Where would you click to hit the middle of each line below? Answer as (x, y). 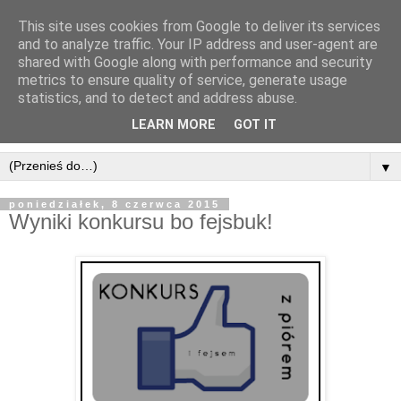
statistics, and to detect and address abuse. (158, 98)
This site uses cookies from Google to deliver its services (199, 26)
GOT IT (255, 125)
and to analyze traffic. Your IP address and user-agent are (198, 44)
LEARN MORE (174, 125)
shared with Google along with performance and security (195, 62)
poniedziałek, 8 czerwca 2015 (115, 204)
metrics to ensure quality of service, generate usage (183, 80)
